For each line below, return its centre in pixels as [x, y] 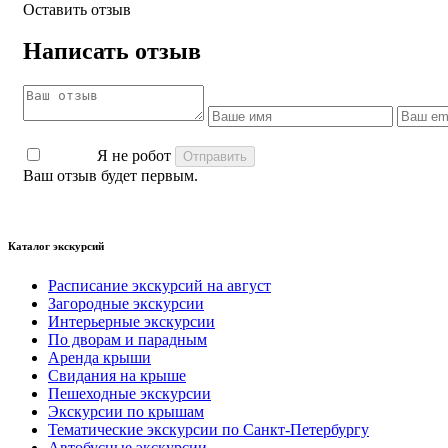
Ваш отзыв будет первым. [110, 176]
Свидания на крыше [117, 376]
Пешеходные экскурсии [129, 394]
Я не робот [134, 156]
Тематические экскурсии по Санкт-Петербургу [208, 430]
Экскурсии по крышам [126, 412]
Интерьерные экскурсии [131, 322]
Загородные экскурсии [126, 304]
